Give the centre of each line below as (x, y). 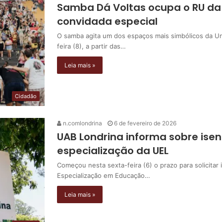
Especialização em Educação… (104, 175)
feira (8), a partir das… (91, 46)
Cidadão (26, 96)
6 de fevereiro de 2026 (145, 123)
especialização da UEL (113, 150)
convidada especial (107, 21)
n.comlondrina (82, 123)
